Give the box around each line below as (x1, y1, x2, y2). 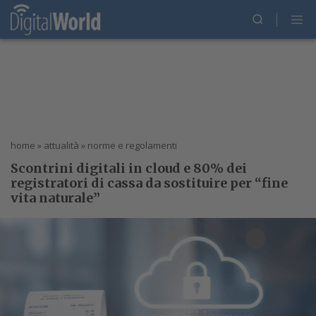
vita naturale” (11, 190, 100, 206)
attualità (44, 139, 79, 152)
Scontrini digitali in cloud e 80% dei (11, 160, 247, 176)
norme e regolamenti (87, 139, 177, 152)
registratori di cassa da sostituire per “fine (11, 175, 288, 191)
